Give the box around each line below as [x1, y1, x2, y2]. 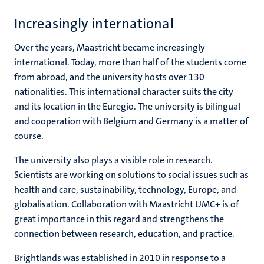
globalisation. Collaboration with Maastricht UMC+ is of [14, 198, 239, 210]
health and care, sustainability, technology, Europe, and [14, 183, 236, 196]
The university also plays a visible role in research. [14, 154, 213, 166]
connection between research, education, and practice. [14, 227, 236, 240]
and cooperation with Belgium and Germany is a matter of [14, 115, 249, 127]
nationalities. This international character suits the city [14, 85, 233, 98]
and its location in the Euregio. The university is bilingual [14, 100, 240, 113]
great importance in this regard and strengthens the [14, 213, 224, 225]
